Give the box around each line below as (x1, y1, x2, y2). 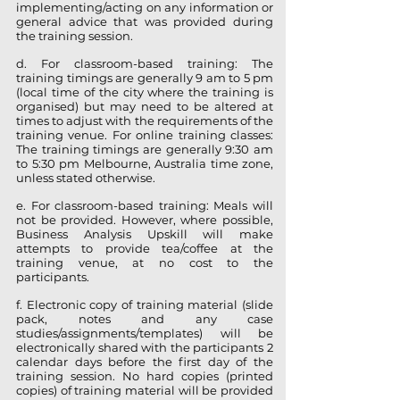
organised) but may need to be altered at (16, 99, 273, 113)
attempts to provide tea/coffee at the (16, 241, 273, 255)
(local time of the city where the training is (16, 85, 273, 99)
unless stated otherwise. (16, 171, 155, 185)
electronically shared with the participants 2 (16, 340, 273, 354)
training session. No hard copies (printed (16, 369, 273, 383)
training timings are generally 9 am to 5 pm (16, 71, 273, 85)
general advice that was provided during (16, 14, 273, 29)
